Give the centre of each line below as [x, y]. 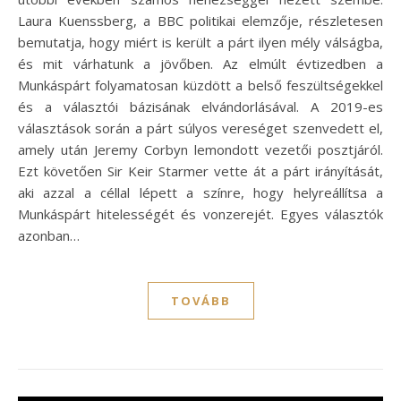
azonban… [49, 235]
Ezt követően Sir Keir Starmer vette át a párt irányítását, [200, 171]
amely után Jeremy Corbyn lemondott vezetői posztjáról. [200, 149]
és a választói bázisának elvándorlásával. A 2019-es [200, 106]
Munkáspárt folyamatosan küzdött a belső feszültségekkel [200, 85]
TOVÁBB [200, 300]
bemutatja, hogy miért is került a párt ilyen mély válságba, [200, 42]
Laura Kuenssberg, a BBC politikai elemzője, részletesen [200, 20]
